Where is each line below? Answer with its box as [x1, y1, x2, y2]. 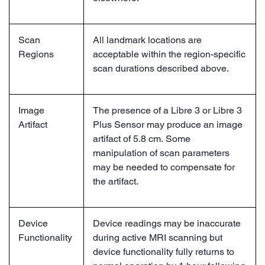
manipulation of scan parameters [93, 147, 230, 159]
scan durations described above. [93, 62, 229, 74]
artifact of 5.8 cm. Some [93, 132, 190, 144]
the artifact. [93, 175, 138, 187]
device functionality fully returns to [93, 245, 234, 257]
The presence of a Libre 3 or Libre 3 [93, 104, 242, 116]
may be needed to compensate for [93, 161, 235, 173]
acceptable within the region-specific [93, 48, 245, 60]
